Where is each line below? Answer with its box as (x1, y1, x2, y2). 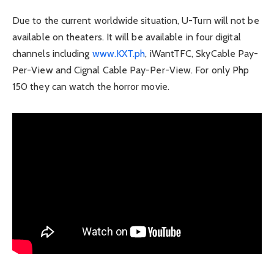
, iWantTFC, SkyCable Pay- (145, 47, 259, 59)
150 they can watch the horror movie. (12, 80, 169, 92)
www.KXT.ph (92, 47, 146, 59)
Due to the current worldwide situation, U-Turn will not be (12, 14, 259, 26)
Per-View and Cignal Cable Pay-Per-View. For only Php (12, 64, 250, 76)
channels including (12, 47, 92, 59)
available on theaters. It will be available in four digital (12, 31, 241, 43)
